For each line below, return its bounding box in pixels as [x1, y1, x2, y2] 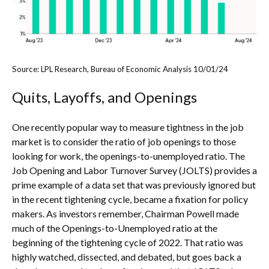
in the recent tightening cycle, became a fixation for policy [12, 193, 248, 205]
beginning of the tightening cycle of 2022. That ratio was [12, 237, 243, 249]
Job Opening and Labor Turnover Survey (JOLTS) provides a [12, 165, 257, 177]
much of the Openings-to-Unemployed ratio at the [12, 222, 217, 234]
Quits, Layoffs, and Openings [12, 88, 197, 106]
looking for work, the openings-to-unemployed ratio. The [12, 150, 245, 162]
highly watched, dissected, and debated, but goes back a [12, 251, 241, 263]
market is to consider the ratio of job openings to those [12, 136, 236, 148]
